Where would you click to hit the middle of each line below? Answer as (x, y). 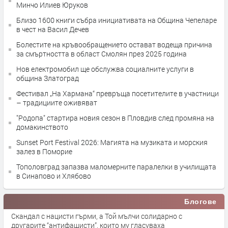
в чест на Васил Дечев (53, 29)
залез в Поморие (44, 151)
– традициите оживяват (57, 103)
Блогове (201, 202)
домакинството (42, 127)
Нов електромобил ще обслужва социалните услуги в (105, 69)
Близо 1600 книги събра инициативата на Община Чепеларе (117, 20)
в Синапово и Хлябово (54, 176)
